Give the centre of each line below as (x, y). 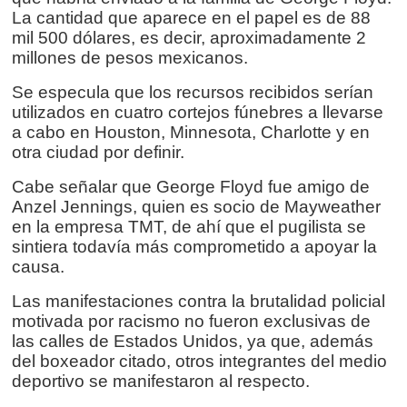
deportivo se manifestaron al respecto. (161, 382)
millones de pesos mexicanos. (130, 58)
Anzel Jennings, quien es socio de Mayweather (196, 207)
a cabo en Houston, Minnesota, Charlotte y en (191, 133)
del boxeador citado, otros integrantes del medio (199, 362)
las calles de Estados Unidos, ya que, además (193, 342)
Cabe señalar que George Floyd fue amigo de (191, 187)
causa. (38, 267)
